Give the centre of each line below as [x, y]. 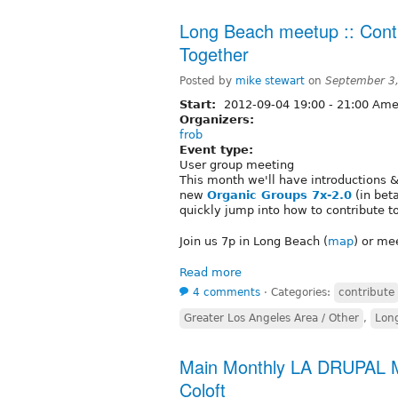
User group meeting [237, 164]
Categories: [302, 292]
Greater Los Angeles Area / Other [271, 318]
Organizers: [219, 119]
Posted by [207, 80]
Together [214, 53]
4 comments [227, 292]
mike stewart [270, 80]
